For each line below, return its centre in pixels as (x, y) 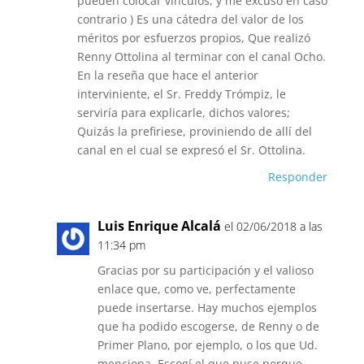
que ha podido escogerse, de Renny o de (208, 326)
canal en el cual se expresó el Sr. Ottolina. (191, 150)
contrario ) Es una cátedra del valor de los (190, 19)
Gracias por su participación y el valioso (205, 270)
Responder (298, 177)
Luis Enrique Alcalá (159, 226)
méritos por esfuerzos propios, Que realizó (193, 38)
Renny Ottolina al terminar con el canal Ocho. (201, 56)
